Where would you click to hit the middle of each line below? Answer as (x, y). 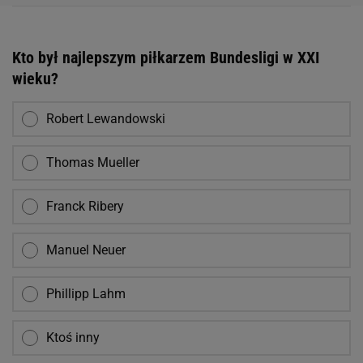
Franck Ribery (85, 206)
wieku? (35, 78)
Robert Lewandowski (106, 118)
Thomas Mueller (93, 162)
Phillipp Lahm (86, 293)
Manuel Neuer (86, 250)
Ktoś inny (73, 337)
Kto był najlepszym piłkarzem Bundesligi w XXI (166, 57)
